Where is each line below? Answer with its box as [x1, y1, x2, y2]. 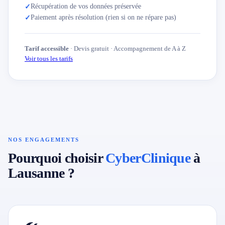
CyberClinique [105, 150, 191, 166]
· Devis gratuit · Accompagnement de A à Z [69, 45, 186, 52]
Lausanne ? [8, 165, 75, 181]
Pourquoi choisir [8, 150, 106, 166]
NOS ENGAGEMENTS [8, 137, 79, 143]
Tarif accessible [25, 45, 69, 52]
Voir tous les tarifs [25, 55, 73, 62]
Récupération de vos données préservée [31, 3, 141, 10]
